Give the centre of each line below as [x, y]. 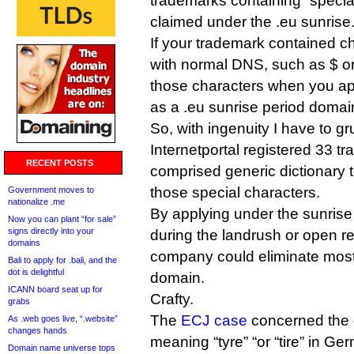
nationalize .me [36, 201]
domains [24, 243]
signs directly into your [51, 231]
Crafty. [172, 299]
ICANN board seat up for [55, 289]
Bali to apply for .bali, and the [62, 260]
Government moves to [51, 190]
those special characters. [235, 192]
